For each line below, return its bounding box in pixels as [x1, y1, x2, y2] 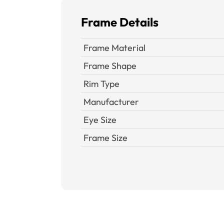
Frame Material [83, 42, 145, 53]
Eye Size [83, 114, 116, 125]
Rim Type [83, 78, 119, 89]
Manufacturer [83, 96, 139, 107]
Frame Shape [83, 60, 136, 71]
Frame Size [83, 132, 127, 143]
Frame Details [81, 14, 158, 29]
